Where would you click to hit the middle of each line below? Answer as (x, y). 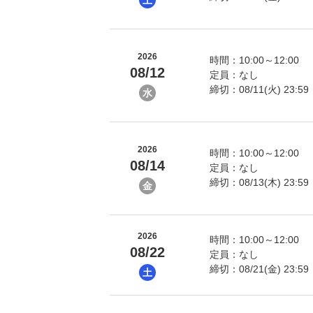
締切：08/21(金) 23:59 (260, 269)
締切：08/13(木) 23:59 (260, 182)
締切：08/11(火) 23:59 (260, 89)
